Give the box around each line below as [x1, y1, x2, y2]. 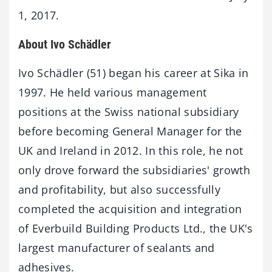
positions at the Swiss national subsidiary [18, 104, 239, 119]
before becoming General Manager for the [18, 124, 242, 138]
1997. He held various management [18, 85, 207, 100]
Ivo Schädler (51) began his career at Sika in [18, 66, 249, 80]
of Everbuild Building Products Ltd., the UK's [18, 221, 253, 236]
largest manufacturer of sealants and [18, 240, 215, 255]
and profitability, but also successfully [18, 182, 221, 197]
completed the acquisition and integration [18, 202, 242, 216]
